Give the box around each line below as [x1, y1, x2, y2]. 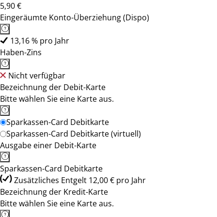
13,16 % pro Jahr [10, 35, 69, 46]
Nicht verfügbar [8, 70, 65, 81]
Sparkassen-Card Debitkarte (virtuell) [6, 128, 141, 139]
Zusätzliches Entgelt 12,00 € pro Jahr [14, 175, 146, 186]
